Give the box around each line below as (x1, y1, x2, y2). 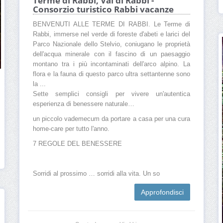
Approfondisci (141, 188, 184, 197)
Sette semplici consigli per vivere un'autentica (33, 91, 190, 98)
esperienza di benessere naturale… (33, 101, 134, 108)
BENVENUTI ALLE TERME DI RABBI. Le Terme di (33, 21, 190, 28)
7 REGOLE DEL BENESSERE (33, 140, 122, 148)
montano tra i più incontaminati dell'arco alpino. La (33, 61, 190, 68)
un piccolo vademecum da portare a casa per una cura (33, 115, 190, 123)
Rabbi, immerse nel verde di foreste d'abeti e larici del (33, 31, 190, 38)
